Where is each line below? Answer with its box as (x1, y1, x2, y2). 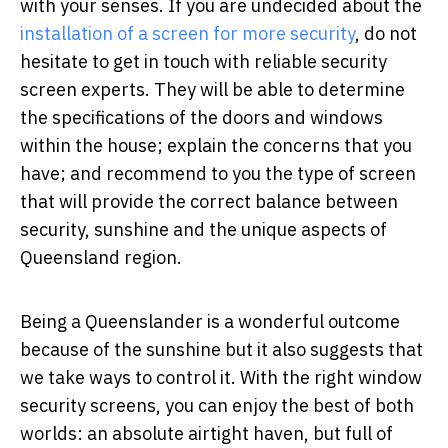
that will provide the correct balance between (20, 189, 398, 213)
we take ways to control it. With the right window (20, 365, 422, 389)
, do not (355, 21, 417, 45)
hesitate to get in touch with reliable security (20, 49, 387, 73)
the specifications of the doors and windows (20, 105, 383, 129)
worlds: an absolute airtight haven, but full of (20, 421, 393, 445)
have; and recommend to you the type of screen (20, 161, 416, 185)
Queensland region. (20, 245, 182, 269)
